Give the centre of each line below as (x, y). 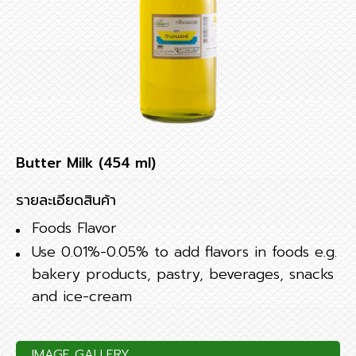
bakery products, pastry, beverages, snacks (183, 274)
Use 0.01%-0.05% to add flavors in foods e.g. (184, 252)
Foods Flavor (74, 228)
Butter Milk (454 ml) (86, 163)
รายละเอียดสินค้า (66, 200)
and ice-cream (82, 296)
